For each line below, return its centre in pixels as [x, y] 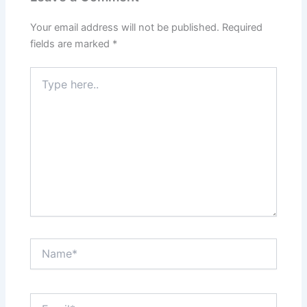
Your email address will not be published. [125, 28]
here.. [42, 86]
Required [243, 28]
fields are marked [72, 44]
